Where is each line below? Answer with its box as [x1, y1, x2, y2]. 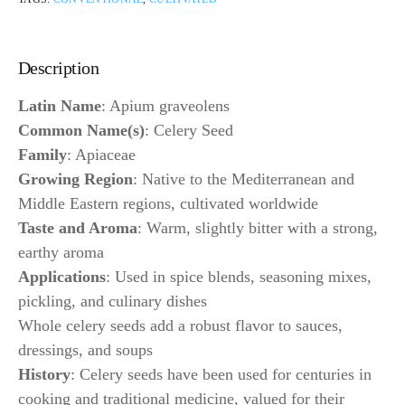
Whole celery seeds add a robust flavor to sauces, [18, 316, 343, 334]
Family [18, 145, 67, 164]
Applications [18, 267, 106, 286]
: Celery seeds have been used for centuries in [71, 364, 372, 383]
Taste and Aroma [18, 218, 137, 237]
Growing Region [18, 169, 133, 188]
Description [18, 58, 99, 78]
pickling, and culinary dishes [18, 291, 207, 310]
